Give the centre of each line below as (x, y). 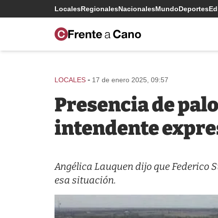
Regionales (100, 9)
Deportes (194, 9)
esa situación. (85, 180)
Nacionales (137, 9)
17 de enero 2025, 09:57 (130, 80)
